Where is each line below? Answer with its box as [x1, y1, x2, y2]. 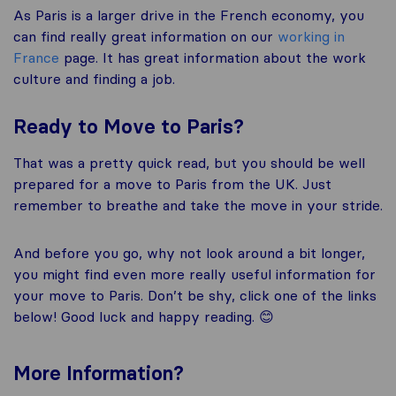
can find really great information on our [13, 27, 278, 46]
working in [278, 27, 345, 46]
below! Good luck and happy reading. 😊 [13, 308, 274, 326]
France [13, 49, 59, 67]
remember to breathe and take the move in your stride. [13, 196, 383, 215]
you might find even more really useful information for [13, 265, 376, 284]
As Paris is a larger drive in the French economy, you [13, 6, 364, 25]
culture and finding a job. [13, 70, 175, 88]
